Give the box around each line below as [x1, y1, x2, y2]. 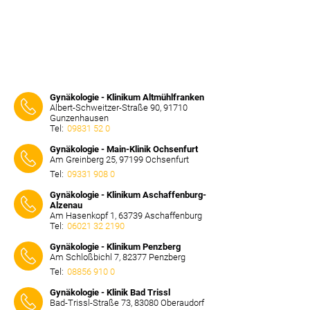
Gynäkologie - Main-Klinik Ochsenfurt [50, 144, 198, 154]
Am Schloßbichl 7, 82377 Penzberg [50, 252, 185, 262]
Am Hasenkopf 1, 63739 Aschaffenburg [50, 210, 202, 221]
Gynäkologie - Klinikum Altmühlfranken [50, 92, 204, 102]
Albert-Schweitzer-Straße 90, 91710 [50, 102, 188, 113]
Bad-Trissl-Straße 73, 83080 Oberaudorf [50, 298, 204, 308]
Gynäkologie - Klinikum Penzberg [50, 241, 181, 252]
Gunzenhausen [50, 113, 109, 123]
